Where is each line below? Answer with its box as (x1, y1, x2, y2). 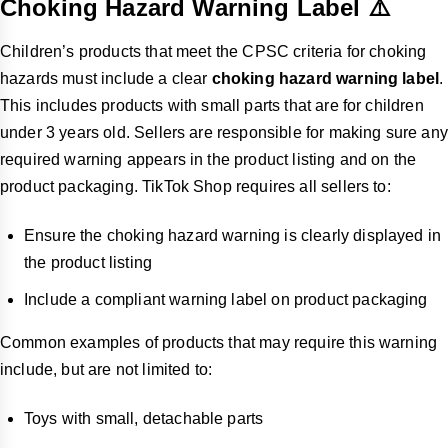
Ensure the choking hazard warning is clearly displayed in (24, 227, 442, 245)
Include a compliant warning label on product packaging (24, 291, 428, 309)
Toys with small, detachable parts (24, 410, 264, 428)
